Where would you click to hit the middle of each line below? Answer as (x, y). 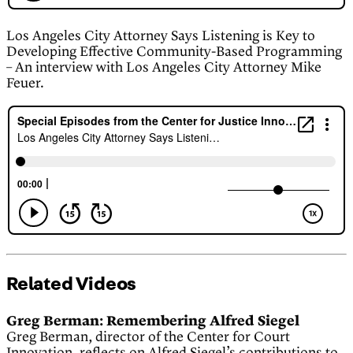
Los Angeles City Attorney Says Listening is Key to (161, 37)
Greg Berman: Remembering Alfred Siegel (153, 322)
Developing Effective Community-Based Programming (174, 52)
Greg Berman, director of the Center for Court (148, 338)
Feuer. (25, 84)
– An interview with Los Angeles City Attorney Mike (164, 68)
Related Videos (72, 285)
